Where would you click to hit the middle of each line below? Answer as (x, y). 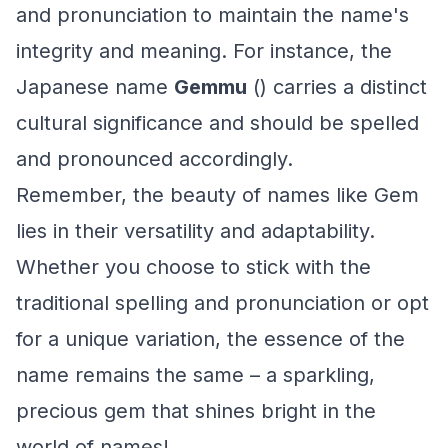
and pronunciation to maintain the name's (212, 15)
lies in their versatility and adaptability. (195, 231)
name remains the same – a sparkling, (195, 375)
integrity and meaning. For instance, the (204, 51)
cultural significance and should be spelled (217, 123)
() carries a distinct (337, 87)
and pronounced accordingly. (154, 159)
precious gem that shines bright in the (196, 411)
